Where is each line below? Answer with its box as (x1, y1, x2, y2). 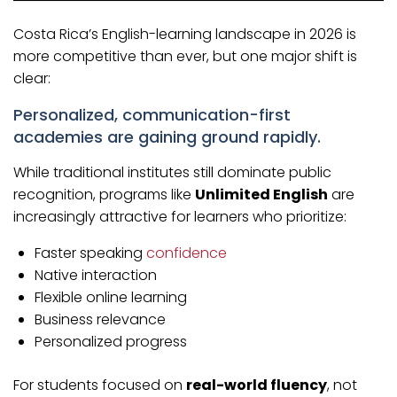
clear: (13, 68, 51, 90)
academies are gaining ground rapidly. (13, 126, 321, 149)
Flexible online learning (35, 287, 187, 308)
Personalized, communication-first (13, 104, 291, 127)
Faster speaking (35, 243, 146, 264)
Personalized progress (35, 331, 187, 353)
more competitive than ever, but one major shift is (13, 46, 357, 67)
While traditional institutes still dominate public (13, 162, 331, 183)
